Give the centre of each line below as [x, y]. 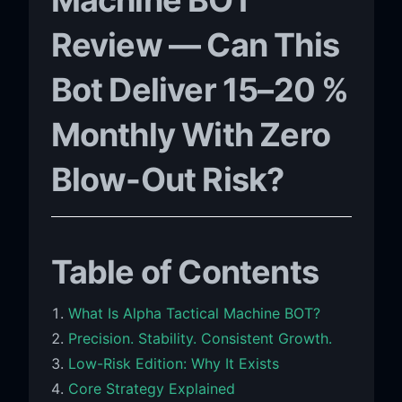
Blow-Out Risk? [167, 179]
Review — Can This [195, 44]
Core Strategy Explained [151, 388]
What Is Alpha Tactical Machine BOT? [194, 313]
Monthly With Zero [191, 134]
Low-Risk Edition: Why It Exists [173, 363]
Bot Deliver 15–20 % [200, 89]
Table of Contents [185, 271]
